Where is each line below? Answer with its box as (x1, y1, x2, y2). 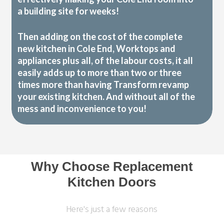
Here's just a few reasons (66, 202, 158, 217)
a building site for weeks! (17, 5, 119, 17)
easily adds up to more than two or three (17, 67, 182, 78)
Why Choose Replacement (30, 159, 193, 174)
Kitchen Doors (67, 175, 156, 189)
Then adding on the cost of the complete (17, 31, 183, 42)
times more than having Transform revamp (17, 79, 189, 90)
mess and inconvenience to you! (17, 103, 147, 114)
